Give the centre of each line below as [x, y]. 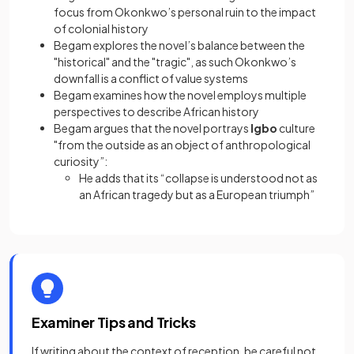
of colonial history [101, 29]
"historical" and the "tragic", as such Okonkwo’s [175, 62]
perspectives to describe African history [156, 112]
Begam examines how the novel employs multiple [180, 95]
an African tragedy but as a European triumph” [197, 195]
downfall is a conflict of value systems [151, 79]
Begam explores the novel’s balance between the [179, 45]
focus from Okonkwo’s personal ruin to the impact [185, 12]
